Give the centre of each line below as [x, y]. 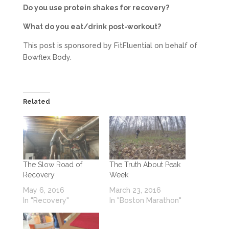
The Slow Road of [52, 164]
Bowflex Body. [47, 57]
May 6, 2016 [43, 190]
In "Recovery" [46, 200]
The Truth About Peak [145, 164]
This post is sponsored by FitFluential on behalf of [110, 45]
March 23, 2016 [135, 190]
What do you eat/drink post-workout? [92, 26]
